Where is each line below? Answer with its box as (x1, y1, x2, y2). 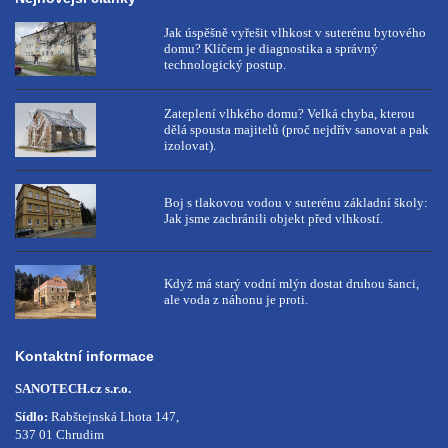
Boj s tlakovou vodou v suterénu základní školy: (164, 195, 429, 211)
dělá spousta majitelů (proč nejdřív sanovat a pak (164, 122, 430, 138)
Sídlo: (15, 409, 51, 424)
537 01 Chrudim (15, 427, 104, 442)
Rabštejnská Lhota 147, (51, 409, 179, 424)
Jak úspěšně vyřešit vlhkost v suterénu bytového (164, 25, 427, 41)
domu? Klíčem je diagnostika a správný (164, 41, 379, 57)
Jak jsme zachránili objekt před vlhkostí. (164, 211, 384, 227)
